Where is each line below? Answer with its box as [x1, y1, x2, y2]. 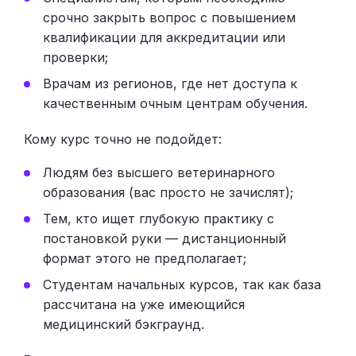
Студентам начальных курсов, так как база [43, 276, 321, 292]
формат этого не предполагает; [43, 250, 246, 266]
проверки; [43, 48, 108, 65]
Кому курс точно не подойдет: [24, 130, 222, 147]
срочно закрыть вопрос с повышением [43, 9, 296, 25]
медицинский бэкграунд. [43, 315, 204, 332]
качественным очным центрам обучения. [43, 95, 308, 111]
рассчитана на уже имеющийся [43, 296, 245, 312]
